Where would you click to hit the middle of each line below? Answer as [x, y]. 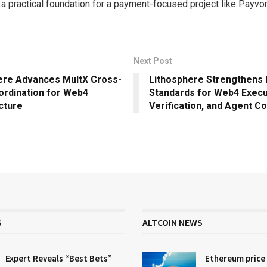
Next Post [153, 61]
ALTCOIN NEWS [173, 223]
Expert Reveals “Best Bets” [59, 259]
